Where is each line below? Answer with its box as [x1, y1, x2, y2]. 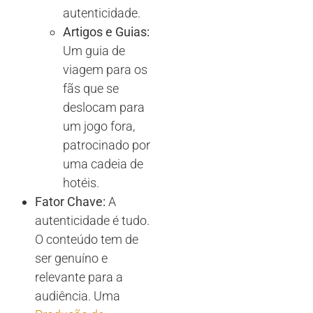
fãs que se [63, 80, 119, 96]
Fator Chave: [35, 194, 105, 209]
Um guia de [63, 43, 125, 58]
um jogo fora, [63, 118, 135, 133]
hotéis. [63, 175, 99, 190]
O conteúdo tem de [35, 231, 138, 247]
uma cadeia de [63, 156, 143, 171]
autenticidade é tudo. [35, 212, 150, 228]
